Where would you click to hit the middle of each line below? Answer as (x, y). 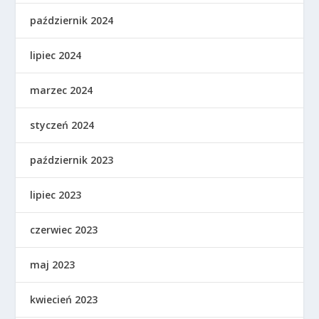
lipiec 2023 (56, 194)
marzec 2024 (62, 90)
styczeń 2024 (62, 125)
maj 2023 (53, 264)
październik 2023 (72, 159)
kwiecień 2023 (64, 299)
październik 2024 (72, 20)
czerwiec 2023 (64, 229)
